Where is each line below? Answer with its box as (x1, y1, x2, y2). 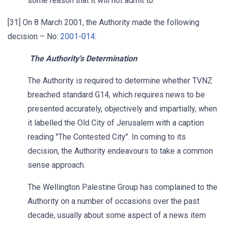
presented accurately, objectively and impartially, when (28, 104, 217, 114)
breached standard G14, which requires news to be (28, 90, 205, 99)
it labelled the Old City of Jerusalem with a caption (28, 118, 204, 128)
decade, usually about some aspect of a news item (28, 210, 206, 220)
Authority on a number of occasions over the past (28, 196, 199, 206)
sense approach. (28, 160, 85, 170)
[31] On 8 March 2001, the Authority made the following (8, 18, 199, 27)
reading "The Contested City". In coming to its (28, 132, 186, 142)
